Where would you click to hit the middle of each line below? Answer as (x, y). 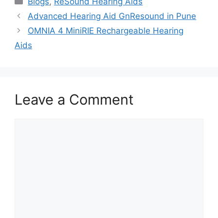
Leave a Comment (74, 99)
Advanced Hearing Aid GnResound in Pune (112, 16)
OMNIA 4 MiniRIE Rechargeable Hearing (106, 30)
